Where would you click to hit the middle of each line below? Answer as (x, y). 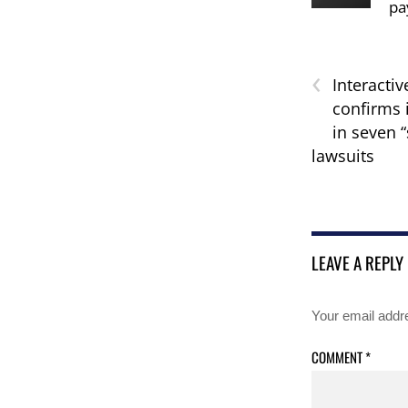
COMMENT (338, 357)
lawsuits (342, 156)
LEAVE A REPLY (357, 263)
